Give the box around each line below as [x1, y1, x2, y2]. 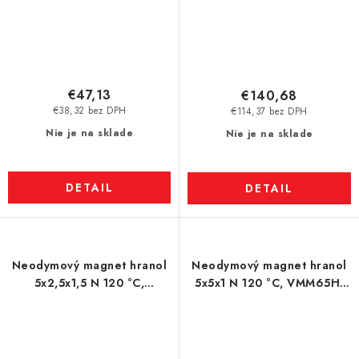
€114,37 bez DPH [231, 105, 308, 119]
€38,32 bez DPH [52, 104, 127, 118]
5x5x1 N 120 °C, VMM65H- [195, 275, 344, 291]
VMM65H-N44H [44, 292, 135, 309]
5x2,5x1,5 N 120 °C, [34, 275, 145, 291]
